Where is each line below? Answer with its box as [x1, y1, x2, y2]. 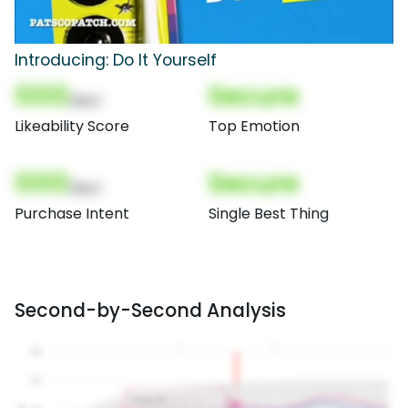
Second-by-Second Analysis [15, 297, 286, 324]
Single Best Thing [209, 203, 329, 225]
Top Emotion [209, 116, 300, 138]
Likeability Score [15, 116, 129, 138]
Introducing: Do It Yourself [15, 49, 217, 72]
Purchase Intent [15, 203, 129, 225]
